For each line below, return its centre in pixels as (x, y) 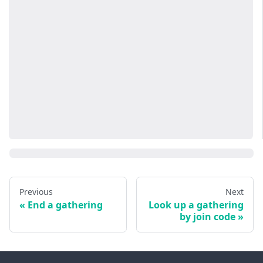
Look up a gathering (196, 205)
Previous (36, 192)
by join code (208, 217)
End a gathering (65, 205)
